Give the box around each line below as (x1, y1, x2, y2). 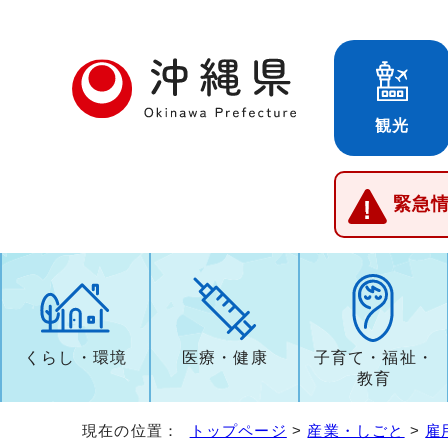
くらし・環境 (23, 348, 128, 366)
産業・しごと (307, 421, 405, 439)
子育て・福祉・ (313, 348, 435, 366)
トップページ (189, 421, 287, 439)
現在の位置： (82, 421, 190, 439)
